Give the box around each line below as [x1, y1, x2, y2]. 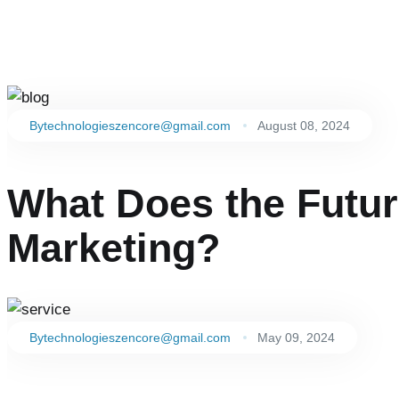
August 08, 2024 [257, 118, 350, 133]
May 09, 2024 [257, 330, 335, 345]
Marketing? [7, 225, 220, 271]
